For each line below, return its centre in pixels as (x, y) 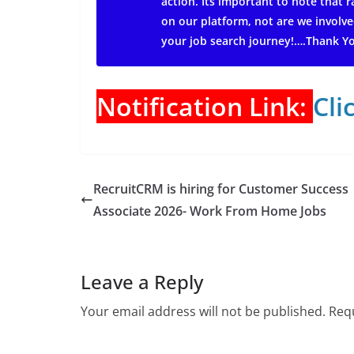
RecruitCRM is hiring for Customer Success (221, 189)
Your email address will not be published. (203, 311)
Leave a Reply (142, 282)
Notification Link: (205, 106)
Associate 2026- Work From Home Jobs (210, 211)
